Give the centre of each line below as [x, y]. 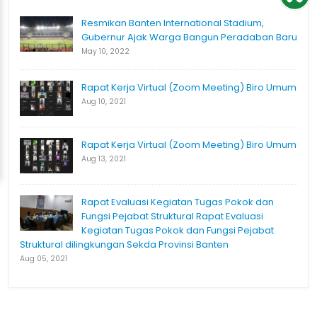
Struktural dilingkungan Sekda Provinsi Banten [124, 245]
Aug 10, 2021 [104, 102]
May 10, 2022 [105, 52]
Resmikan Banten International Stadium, [173, 23]
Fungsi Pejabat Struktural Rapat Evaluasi [172, 217]
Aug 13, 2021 [104, 159]
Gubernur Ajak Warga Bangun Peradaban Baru [189, 38]
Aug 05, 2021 [44, 259]
